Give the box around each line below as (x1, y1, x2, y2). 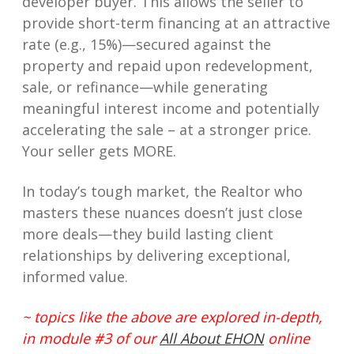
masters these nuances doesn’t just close (22, 203, 303, 223)
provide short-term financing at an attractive (22, 13, 330, 33)
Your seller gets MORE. (22, 141, 176, 161)
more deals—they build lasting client (22, 224, 273, 244)
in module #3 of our (22, 329, 160, 348)
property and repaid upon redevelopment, (22, 56, 313, 76)
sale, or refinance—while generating (22, 77, 268, 97)
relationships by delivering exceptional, (22, 246, 291, 265)
